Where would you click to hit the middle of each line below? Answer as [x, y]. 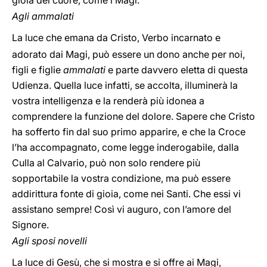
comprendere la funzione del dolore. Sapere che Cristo [133, 116]
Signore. [30, 225]
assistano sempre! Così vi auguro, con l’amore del [122, 209]
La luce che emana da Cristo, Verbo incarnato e [116, 38]
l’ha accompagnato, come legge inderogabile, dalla [125, 147]
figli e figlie [38, 70]
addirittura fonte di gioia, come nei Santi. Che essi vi [126, 194]
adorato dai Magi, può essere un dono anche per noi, [128, 54]
